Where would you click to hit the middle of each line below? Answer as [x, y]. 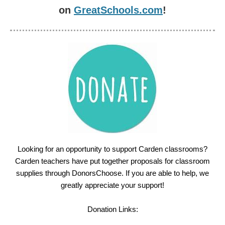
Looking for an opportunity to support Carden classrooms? [113, 149]
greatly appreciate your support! [113, 185]
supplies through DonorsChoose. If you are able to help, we [113, 173]
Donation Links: [113, 209]
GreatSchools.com [118, 10]
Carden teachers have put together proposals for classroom [113, 161]
